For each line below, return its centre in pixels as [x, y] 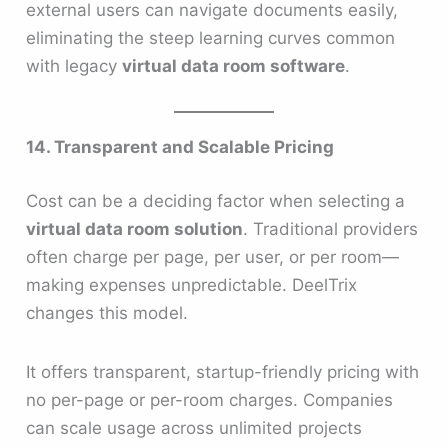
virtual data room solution [135, 228]
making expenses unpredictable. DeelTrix [192, 284]
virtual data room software [234, 65]
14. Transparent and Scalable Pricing [180, 147]
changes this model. [107, 312]
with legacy [74, 65]
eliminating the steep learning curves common [211, 37]
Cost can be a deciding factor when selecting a [216, 200]
